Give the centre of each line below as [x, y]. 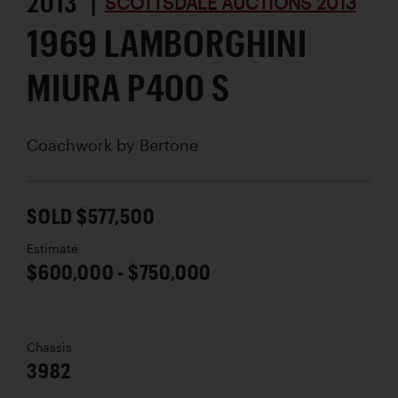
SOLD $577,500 [91, 216]
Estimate [52, 249]
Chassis [49, 348]
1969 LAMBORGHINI [167, 43]
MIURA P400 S [128, 87]
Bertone [169, 145]
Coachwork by [83, 145]
